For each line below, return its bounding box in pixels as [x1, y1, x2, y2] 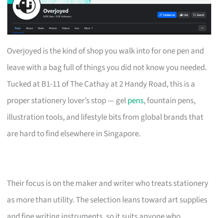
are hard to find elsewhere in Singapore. [7, 127, 141, 140]
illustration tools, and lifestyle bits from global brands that [7, 111, 204, 123]
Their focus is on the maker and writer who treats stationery [7, 177, 209, 189]
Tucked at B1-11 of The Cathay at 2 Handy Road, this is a [7, 78, 196, 90]
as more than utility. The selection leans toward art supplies [7, 194, 208, 206]
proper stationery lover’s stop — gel [7, 94, 128, 107]
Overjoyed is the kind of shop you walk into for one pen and [7, 45, 204, 57]
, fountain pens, [144, 94, 196, 107]
